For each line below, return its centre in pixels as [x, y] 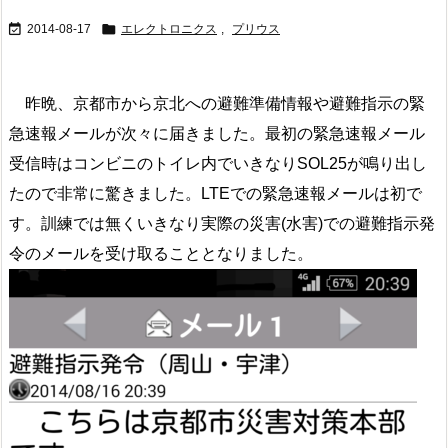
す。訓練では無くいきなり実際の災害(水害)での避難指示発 [222, 223]
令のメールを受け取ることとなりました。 [161, 253]
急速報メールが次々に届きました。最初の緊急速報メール [217, 133]
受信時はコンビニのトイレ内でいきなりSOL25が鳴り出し [218, 163]
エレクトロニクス [169, 29]
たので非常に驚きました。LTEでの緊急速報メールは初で [215, 193]
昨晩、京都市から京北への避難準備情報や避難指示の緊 [217, 103]
